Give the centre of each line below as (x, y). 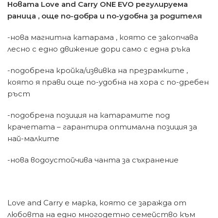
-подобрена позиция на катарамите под (89, 115)
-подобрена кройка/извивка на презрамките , (98, 71)
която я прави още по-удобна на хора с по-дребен (108, 82)
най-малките (33, 139)
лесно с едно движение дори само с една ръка (99, 49)
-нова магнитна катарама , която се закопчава (103, 37)
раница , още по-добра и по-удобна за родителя (105, 16)
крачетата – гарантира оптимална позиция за (102, 127)
